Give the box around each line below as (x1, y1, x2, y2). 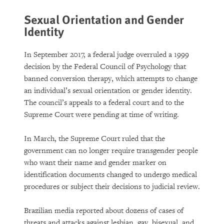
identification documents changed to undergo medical (24, 170, 197, 179)
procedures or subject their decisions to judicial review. (24, 182, 200, 191)
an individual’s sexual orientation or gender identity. (24, 86, 192, 95)
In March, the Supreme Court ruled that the (24, 134, 165, 143)
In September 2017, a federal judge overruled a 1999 (24, 50, 189, 59)
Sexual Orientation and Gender (24, 10, 184, 27)
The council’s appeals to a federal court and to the (24, 98, 184, 107)
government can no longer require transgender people (24, 146, 198, 155)
